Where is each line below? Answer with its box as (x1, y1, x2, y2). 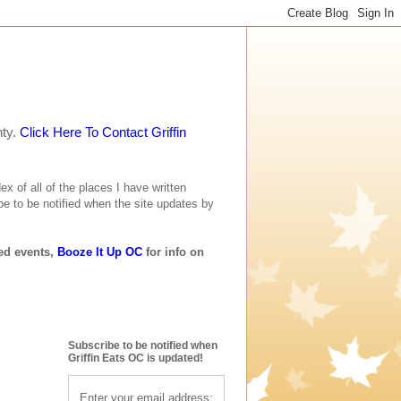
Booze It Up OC (57, 245, 142, 259)
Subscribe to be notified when (68, 339, 218, 353)
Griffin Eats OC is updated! (68, 352, 203, 365)
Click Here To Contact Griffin (20, 124, 186, 140)
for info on (142, 245, 204, 259)
